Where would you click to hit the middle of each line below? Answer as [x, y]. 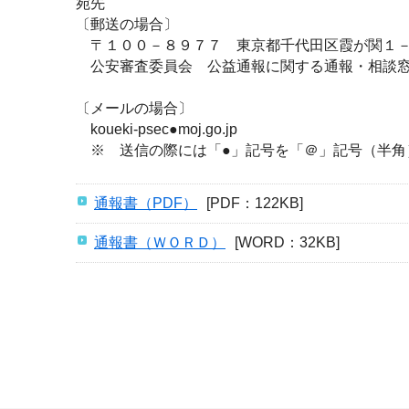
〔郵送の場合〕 [127, 24]
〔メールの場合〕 [134, 108]
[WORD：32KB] [287, 242]
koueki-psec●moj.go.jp [157, 129]
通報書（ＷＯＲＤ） [160, 242]
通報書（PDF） [146, 203]
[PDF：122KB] [255, 203]
